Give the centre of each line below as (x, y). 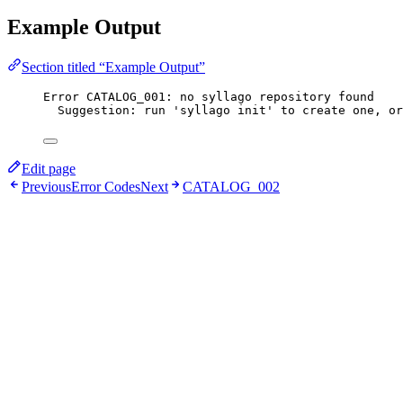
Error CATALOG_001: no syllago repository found (209, 96)
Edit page (49, 168)
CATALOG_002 (231, 186)
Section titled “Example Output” (113, 67)
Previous (46, 186)
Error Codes (106, 186)
